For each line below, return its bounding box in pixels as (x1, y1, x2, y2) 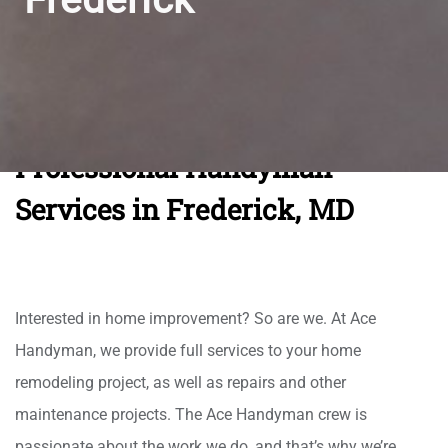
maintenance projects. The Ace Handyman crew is (15, 405, 367, 424)
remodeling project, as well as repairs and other (15, 373, 346, 392)
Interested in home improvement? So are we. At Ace (15, 309, 376, 328)
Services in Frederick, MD (15, 191, 354, 228)
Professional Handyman (15, 149, 332, 186)
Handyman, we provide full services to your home (15, 341, 361, 360)
